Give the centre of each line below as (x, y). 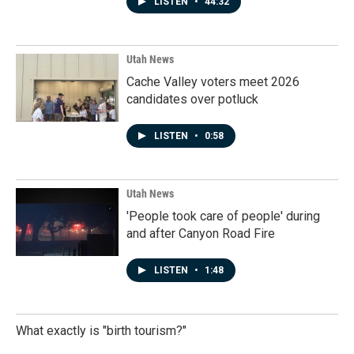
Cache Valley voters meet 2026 (213, 82)
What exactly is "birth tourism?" (101, 331)
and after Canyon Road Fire (201, 233)
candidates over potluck (192, 99)
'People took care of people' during (223, 216)
